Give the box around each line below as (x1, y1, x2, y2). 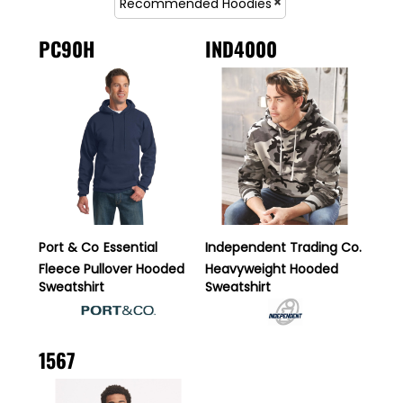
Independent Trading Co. (205, 238, 362, 257)
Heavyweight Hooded (205, 260, 338, 279)
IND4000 (205, 34, 277, 64)
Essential (103, 238, 157, 257)
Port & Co (39, 238, 99, 257)
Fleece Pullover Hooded (39, 260, 184, 279)
